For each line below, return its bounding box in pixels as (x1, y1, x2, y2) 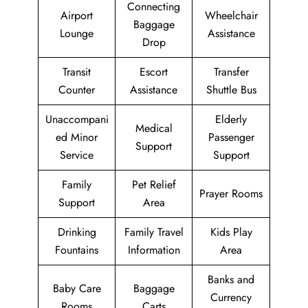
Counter (58, 82, 95, 98)
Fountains (55, 242, 98, 258)
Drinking (57, 224, 96, 241)
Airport (60, 8, 93, 24)
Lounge (60, 25, 93, 42)
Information (127, 242, 180, 258)
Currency (210, 289, 252, 306)
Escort (140, 64, 168, 80)
